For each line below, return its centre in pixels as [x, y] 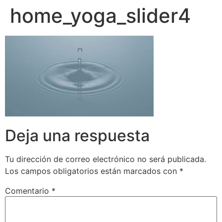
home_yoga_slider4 [100, 16]
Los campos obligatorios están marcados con [92, 171]
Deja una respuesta [77, 136]
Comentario [28, 191]
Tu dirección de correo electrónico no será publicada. [106, 159]
